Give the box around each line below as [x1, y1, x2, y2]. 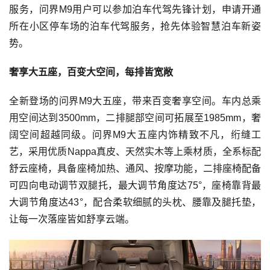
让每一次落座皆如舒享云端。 [9, 213, 134, 224]
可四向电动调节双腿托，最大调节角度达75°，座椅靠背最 [9, 180, 261, 190]
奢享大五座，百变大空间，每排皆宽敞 [9, 66, 173, 77]
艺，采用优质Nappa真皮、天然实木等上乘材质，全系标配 [9, 146, 261, 157]
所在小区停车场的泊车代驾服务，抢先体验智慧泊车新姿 [9, 20, 261, 31]
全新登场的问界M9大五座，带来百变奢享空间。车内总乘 [9, 95, 261, 106]
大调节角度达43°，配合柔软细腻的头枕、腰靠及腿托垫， [9, 196, 261, 207]
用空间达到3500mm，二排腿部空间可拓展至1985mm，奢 [9, 112, 261, 123]
